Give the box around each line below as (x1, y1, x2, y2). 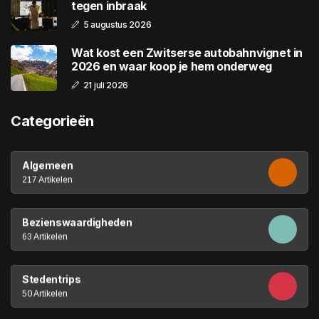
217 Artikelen (22, 174, 73, 185)
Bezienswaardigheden (22, 216, 132, 229)
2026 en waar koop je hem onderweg (71, 58, 272, 73)
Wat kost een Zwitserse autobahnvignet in (71, 45, 303, 60)
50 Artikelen (22, 288, 68, 299)
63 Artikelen (22, 231, 68, 242)
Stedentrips (22, 273, 81, 286)
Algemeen (22, 159, 73, 172)
